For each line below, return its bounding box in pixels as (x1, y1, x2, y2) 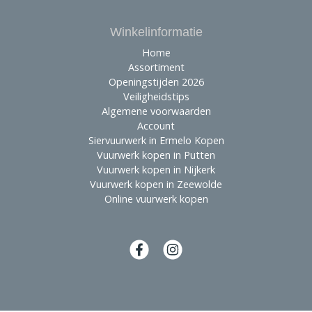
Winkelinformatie (109, 25, 203, 40)
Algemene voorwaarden (101, 104, 211, 118)
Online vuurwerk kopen (104, 192, 208, 206)
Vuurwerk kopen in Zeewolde (90, 178, 222, 192)
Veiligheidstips (123, 90, 189, 104)
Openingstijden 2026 (108, 75, 204, 89)
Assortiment (127, 61, 185, 75)
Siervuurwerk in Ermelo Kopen (88, 134, 224, 148)
